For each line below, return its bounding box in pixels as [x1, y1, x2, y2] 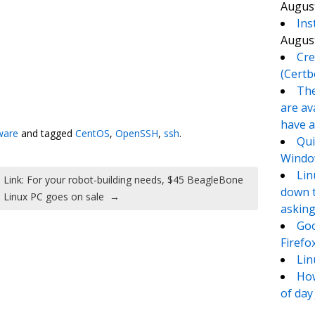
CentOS [75, 127, 110, 140]
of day [280, 285, 313, 302]
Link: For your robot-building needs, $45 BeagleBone [4, 172, 244, 186]
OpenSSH [115, 127, 158, 140]
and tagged [18, 127, 75, 140]
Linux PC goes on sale [4, 189, 105, 203]
